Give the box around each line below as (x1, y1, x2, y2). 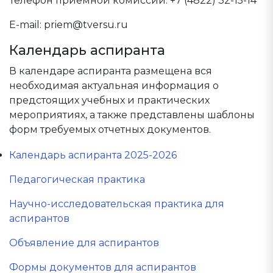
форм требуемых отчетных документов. (9, 124, 211, 135)
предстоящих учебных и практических (9, 94, 210, 106)
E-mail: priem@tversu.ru (9, 19, 128, 30)
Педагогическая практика (9, 174, 145, 185)
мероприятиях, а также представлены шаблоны (9, 109, 255, 121)
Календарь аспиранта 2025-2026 (9, 149, 177, 161)
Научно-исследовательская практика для (9, 198, 224, 210)
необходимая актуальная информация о (9, 80, 219, 91)
